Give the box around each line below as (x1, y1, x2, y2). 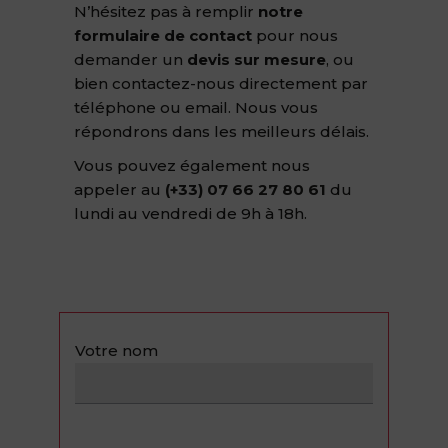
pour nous (252, 26, 338, 45)
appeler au (74, 180, 165, 199)
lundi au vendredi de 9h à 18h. (74, 204, 307, 223)
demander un (74, 50, 187, 69)
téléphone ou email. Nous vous (74, 98, 318, 117)
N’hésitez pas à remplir (74, 2, 258, 21)
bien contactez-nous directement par (74, 74, 368, 93)
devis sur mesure (187, 50, 326, 69)
